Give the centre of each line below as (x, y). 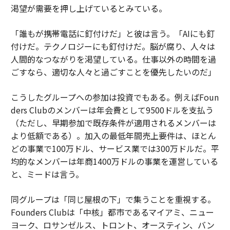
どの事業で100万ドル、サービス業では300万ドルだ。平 (115, 148)
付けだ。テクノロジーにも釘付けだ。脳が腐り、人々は (113, 46)
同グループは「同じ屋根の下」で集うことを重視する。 (113, 199)
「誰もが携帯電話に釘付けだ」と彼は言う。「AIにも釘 (112, 33)
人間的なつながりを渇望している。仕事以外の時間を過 (113, 59)
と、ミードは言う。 (47, 174)
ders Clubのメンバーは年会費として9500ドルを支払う (112, 110)
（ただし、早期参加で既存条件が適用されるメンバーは (113, 123)
